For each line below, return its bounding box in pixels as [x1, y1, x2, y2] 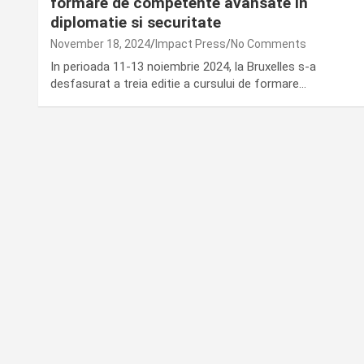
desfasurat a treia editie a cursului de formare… [50, 76, 306, 91]
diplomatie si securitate [50, 12, 221, 32]
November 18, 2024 [50, 37, 150, 50]
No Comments [231, 37, 306, 50]
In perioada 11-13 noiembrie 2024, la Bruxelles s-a [50, 58, 316, 74]
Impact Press [155, 37, 226, 50]
